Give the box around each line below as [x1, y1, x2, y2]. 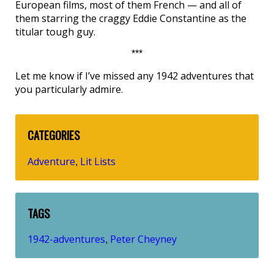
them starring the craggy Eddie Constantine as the [15, 12, 246, 25]
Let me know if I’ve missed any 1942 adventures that [15, 69, 254, 83]
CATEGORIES [28, 127, 80, 143]
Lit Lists [80, 154, 116, 168]
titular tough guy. [15, 25, 95, 39]
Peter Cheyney [110, 232, 177, 246]
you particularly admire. [15, 83, 123, 96]
